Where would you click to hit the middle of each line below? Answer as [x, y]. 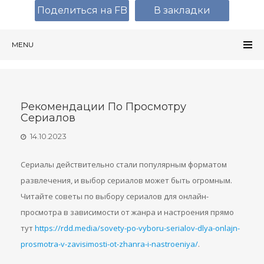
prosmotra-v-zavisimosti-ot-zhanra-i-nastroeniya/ [109, 244]
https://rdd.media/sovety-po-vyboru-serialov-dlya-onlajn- [137, 228]
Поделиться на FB [82, 10]
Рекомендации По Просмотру [103, 107]
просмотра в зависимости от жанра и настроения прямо [127, 212]
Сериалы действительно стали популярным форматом [124, 164]
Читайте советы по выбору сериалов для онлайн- [115, 196]
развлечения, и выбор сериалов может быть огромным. [126, 180]
